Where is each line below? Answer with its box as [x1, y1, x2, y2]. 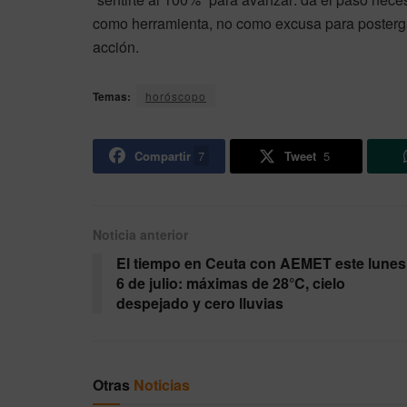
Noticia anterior [93, 225, 188, 244]
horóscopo [145, 88, 206, 104]
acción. [93, 36, 139, 58]
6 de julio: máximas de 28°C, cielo [116, 273, 345, 294]
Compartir [134, 147, 191, 165]
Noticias [134, 374, 190, 396]
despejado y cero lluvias [116, 293, 283, 314]
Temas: [93, 88, 131, 105]
